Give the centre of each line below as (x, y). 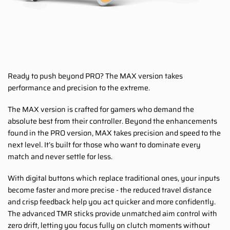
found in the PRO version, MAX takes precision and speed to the (114, 133)
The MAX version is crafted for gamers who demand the (101, 109)
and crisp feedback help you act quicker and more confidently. (112, 202)
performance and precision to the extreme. (79, 88)
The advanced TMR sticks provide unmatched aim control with (112, 213)
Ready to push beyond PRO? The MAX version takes (95, 76)
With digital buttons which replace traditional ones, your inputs (114, 178)
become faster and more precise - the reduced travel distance (110, 190)
